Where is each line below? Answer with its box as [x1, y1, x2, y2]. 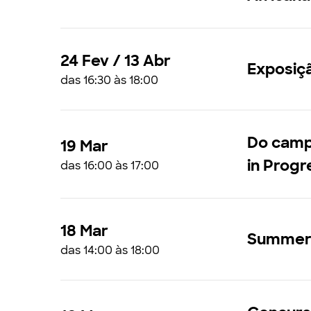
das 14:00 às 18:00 [60, 243, 160, 258]
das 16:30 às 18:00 [60, 73, 158, 87]
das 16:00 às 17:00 [60, 158, 159, 173]
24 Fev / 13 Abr [60, 51, 171, 71]
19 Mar [60, 135, 108, 156]
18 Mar [60, 221, 108, 241]
